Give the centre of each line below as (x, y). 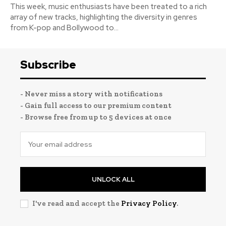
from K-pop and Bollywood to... (64, 27)
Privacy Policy (149, 203)
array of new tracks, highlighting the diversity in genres (104, 17)
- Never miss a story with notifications (91, 94)
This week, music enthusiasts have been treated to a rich (108, 6)
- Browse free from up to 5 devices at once (96, 117)
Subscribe (48, 65)
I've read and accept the (77, 203)
